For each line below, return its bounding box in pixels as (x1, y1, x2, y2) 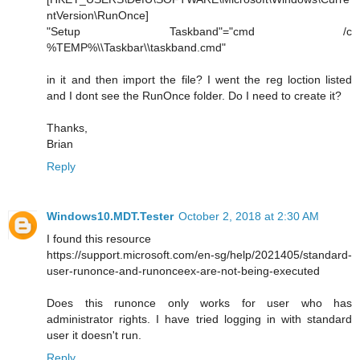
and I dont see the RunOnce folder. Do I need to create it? (47, 88, 342, 102)
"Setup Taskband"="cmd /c (47, 24, 352, 38)
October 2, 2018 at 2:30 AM (178, 209, 319, 223)
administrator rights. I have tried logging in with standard (47, 312, 352, 325)
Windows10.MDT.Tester (47, 209, 174, 223)
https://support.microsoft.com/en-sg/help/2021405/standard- (47, 247, 352, 261)
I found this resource (47, 231, 151, 245)
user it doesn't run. (47, 328, 141, 342)
